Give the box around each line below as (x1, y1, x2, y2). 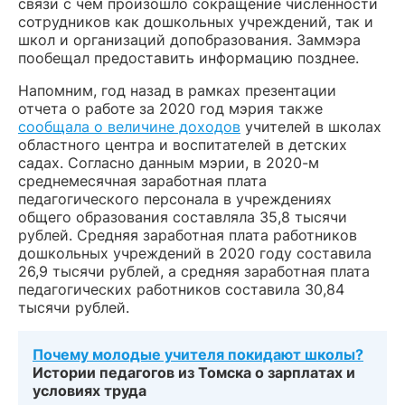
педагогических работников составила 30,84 (18, 280, 344, 298)
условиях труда (33, 381, 146, 400)
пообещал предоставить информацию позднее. (18, 49, 359, 67)
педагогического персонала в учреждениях (18, 190, 332, 208)
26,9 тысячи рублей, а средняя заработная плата (18, 262, 370, 280)
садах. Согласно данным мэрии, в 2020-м (18, 154, 319, 172)
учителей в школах (240, 118, 381, 136)
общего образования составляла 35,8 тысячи (18, 208, 347, 226)
